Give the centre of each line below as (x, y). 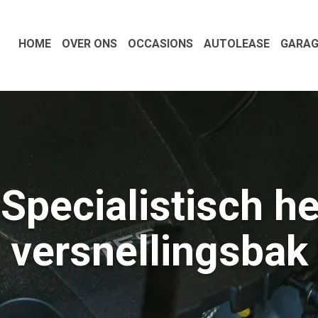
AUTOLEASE (237, 44)
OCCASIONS (160, 44)
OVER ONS (89, 44)
